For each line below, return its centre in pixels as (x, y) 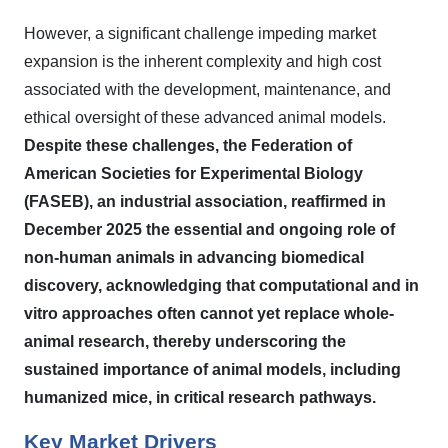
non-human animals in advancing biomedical (194, 257)
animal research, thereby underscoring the (185, 341)
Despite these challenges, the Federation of (188, 145)
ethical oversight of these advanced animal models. (205, 117)
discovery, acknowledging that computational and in (221, 285)
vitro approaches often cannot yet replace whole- (209, 313)
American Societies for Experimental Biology (193, 173)
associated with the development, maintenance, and (207, 89)
